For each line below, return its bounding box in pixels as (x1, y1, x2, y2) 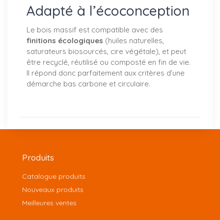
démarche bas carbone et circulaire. (27, 79, 150, 89)
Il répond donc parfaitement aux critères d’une (27, 68, 185, 78)
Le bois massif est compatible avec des (27, 25, 163, 35)
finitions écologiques (27, 36, 103, 46)
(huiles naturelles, (103, 36, 164, 46)
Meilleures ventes (22, 198, 77, 208)
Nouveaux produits (22, 185, 83, 194)
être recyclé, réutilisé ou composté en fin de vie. (27, 57, 191, 67)
